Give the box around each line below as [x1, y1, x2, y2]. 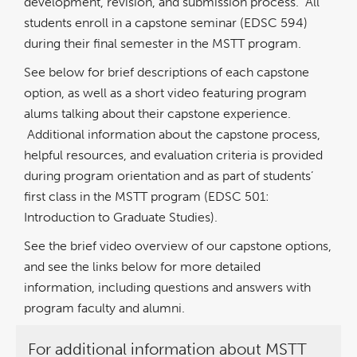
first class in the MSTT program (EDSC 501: [24, 189, 269, 205]
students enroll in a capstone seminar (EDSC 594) [24, 14, 308, 30]
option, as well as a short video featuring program [24, 85, 307, 101]
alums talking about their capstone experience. [24, 106, 291, 122]
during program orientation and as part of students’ [24, 168, 313, 184]
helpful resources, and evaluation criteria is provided [24, 147, 323, 163]
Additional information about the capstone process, [24, 127, 320, 143]
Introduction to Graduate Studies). [24, 210, 221, 226]
